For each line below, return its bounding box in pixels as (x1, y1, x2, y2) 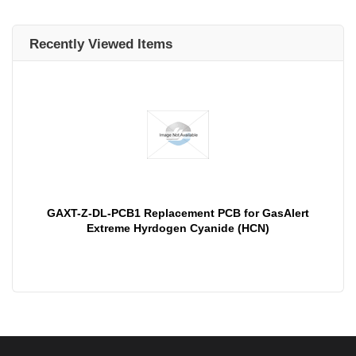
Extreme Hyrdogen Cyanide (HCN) (87, 222, 269, 235)
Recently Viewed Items (29, 37, 172, 52)
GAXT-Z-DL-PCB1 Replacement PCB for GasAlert (47, 207, 309, 220)
